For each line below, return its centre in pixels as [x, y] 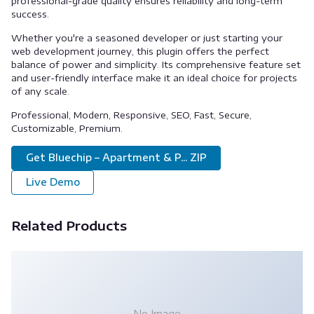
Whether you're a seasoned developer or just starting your [147, 38]
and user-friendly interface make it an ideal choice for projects [154, 78]
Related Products [69, 225]
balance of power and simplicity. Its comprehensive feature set [156, 64]
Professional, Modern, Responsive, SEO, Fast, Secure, [131, 115]
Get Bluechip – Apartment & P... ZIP [116, 158]
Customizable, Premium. [67, 128]
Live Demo [53, 182]
